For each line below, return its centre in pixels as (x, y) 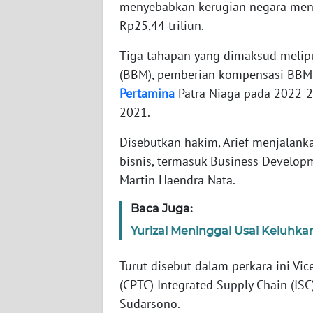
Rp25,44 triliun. (162, 25)
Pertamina (147, 93)
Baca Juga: (162, 208)
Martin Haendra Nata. (177, 180)
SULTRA (44, 113)
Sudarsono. (150, 303)
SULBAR (44, 268)
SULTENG (47, 217)
